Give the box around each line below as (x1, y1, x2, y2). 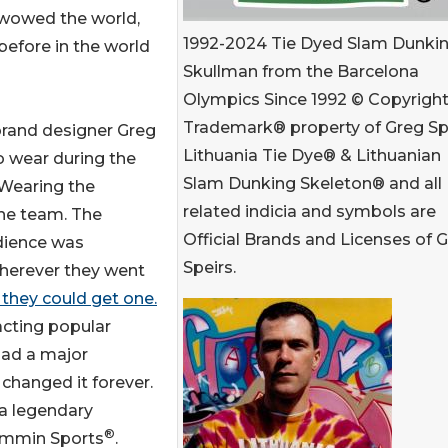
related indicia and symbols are (183, 202, 436, 221)
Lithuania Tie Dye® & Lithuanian (183, 146, 441, 165)
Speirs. (183, 258, 236, 277)
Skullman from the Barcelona (183, 62, 419, 81)
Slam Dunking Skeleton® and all (183, 174, 442, 193)
